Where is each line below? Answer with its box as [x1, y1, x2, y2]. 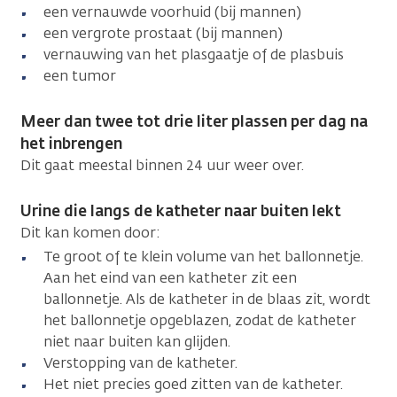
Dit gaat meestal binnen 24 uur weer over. [20, 155, 307, 175]
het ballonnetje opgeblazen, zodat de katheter [43, 310, 356, 330]
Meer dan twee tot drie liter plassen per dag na [20, 111, 368, 131]
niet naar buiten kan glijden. [43, 331, 230, 351]
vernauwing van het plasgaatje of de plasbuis [43, 44, 351, 64]
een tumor [43, 66, 120, 85]
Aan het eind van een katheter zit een [43, 268, 297, 287]
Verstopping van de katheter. [43, 353, 237, 372]
